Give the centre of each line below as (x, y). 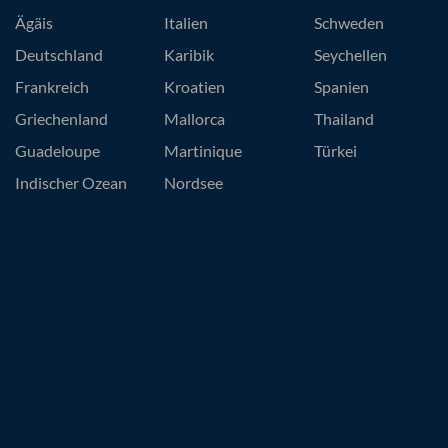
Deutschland (59, 54)
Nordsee (194, 182)
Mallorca (195, 118)
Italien (186, 22)
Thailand (343, 118)
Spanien (341, 86)
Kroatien (195, 86)
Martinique (203, 150)
